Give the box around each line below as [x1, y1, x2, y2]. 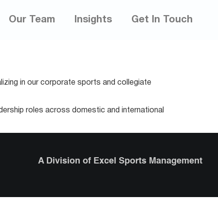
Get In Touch [131, 16, 193, 25]
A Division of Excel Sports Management [38, 157, 202, 166]
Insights [74, 16, 112, 25]
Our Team [9, 16, 55, 25]
